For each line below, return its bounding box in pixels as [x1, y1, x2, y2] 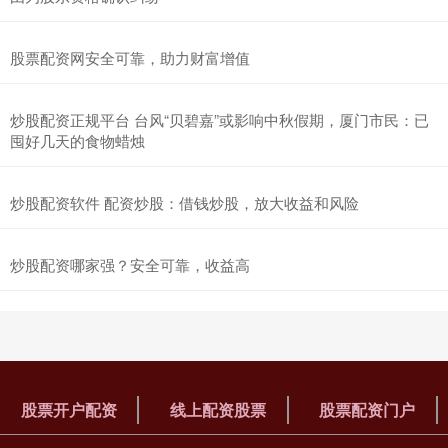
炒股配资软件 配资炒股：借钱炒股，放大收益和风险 [10, 191, 359, 213]
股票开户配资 [20, 397, 117, 421]
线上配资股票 [169, 397, 266, 421]
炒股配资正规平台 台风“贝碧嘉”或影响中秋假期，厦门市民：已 [10, 108, 429, 130]
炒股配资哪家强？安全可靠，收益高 [10, 253, 250, 275]
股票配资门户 [319, 397, 416, 421]
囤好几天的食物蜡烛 [10, 129, 145, 151]
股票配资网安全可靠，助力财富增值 [10, 46, 250, 68]
